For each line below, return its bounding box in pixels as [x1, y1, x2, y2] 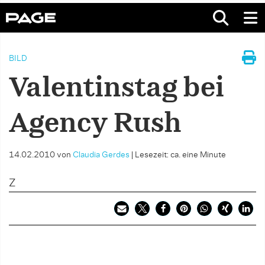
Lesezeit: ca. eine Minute [135, 151, 226, 159]
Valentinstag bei [9, 76, 224, 102]
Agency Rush [9, 111, 182, 137]
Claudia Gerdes [73, 151, 130, 159]
